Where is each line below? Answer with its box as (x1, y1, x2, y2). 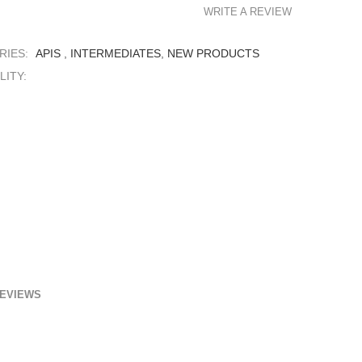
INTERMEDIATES (70, 47, 161, 60)
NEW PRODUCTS (167, 47, 259, 60)
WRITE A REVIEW (204, 6, 292, 18)
